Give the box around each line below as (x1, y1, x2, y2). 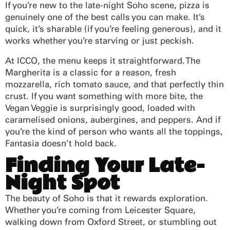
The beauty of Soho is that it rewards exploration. (5, 193, 208, 203)
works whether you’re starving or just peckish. (5, 35, 194, 46)
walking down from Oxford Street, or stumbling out (5, 216, 217, 227)
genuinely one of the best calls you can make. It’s (5, 11, 205, 22)
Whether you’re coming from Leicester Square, (5, 204, 196, 215)
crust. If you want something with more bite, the (5, 90, 203, 101)
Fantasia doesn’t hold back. (5, 138, 117, 148)
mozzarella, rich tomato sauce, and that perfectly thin (5, 79, 224, 89)
